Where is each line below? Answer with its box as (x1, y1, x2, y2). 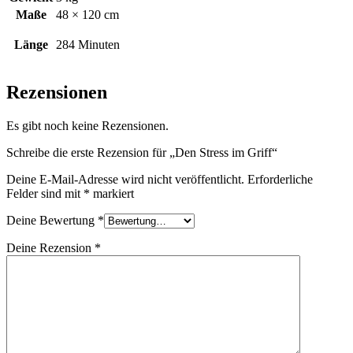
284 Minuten (56, 37, 120, 51)
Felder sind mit (6, 187, 84, 201)
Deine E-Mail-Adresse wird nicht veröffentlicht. (6, 173, 244, 187)
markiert (90, 187, 134, 201)
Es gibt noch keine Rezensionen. (6, 119, 169, 133)
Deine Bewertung (6, 214, 98, 228)
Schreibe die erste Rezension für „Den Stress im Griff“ (6, 146, 277, 160)
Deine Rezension (6, 241, 95, 255)
